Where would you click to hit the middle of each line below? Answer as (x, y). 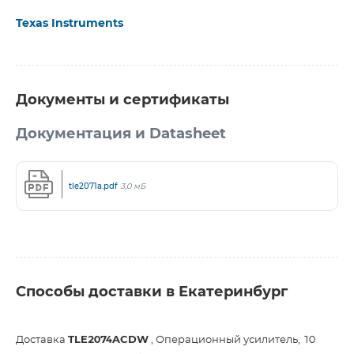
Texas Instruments (70, 24)
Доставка (42, 340)
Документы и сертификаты (122, 100)
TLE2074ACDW (108, 340)
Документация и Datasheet (121, 134)
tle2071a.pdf (93, 186)
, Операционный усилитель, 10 (232, 340)
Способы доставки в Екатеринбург (152, 292)
